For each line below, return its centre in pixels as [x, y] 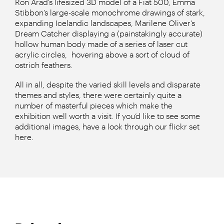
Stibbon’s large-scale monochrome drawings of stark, [110, 12]
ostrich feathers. [44, 64]
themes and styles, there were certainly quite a [98, 94]
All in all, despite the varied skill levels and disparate [108, 84]
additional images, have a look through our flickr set [107, 126]
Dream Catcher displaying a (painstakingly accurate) [109, 33]
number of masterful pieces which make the [94, 105]
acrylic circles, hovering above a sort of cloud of [102, 54]
